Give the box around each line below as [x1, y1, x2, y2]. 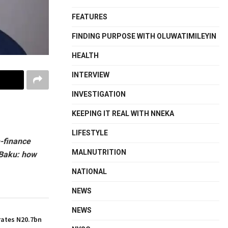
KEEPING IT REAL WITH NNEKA [72, 109, 174, 118]
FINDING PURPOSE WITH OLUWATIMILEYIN [72, 32, 216, 40]
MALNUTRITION [72, 148, 126, 156]
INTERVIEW [72, 71, 109, 79]
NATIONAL [72, 167, 107, 176]
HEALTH [72, 51, 99, 60]
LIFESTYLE [72, 129, 108, 137]
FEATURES [72, 13, 107, 21]
